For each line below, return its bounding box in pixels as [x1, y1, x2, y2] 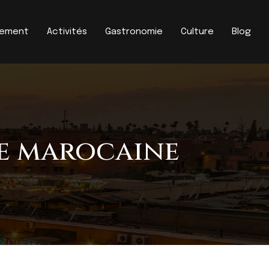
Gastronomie [105, 26, 163, 37]
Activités [47, 26, 87, 37]
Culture [181, 26, 214, 37]
